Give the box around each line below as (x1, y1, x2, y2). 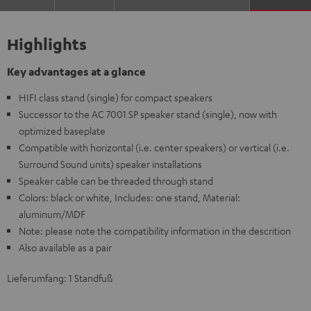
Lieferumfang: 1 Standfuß (7, 271, 112, 284)
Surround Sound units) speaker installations (19, 158, 202, 170)
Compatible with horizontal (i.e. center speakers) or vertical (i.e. (19, 141, 289, 153)
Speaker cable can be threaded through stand (19, 174, 213, 187)
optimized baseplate (19, 124, 106, 137)
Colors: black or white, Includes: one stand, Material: (19, 191, 240, 203)
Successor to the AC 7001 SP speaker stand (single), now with (19, 108, 277, 120)
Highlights (7, 34, 87, 53)
